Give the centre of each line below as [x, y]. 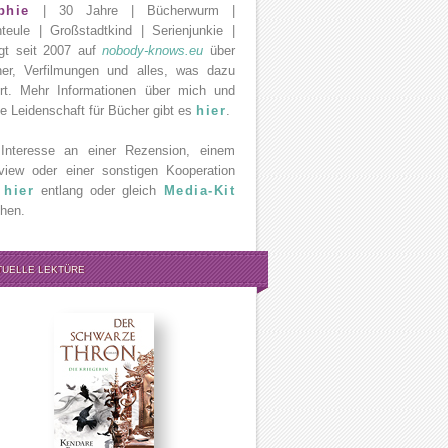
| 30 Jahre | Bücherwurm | [132, 10]
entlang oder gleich [99, 190]
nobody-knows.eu [153, 50]
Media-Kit [199, 190]
